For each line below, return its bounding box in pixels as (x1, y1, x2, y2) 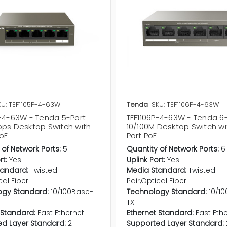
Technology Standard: (126, 186, 207, 197)
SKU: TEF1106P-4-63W (151, 100, 219, 110)
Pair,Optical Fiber (126, 176, 186, 186)
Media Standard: (126, 165, 186, 176)
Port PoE (126, 130, 157, 141)
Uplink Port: (126, 155, 165, 165)
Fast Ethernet (37, 208, 84, 218)
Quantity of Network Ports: (126, 144, 219, 155)
